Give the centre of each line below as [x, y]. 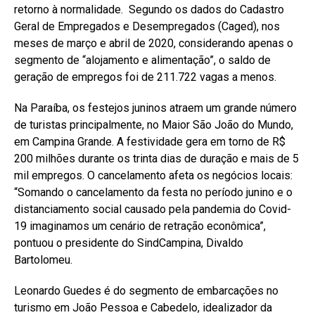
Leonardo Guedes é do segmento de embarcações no [146, 290]
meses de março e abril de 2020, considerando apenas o [154, 43]
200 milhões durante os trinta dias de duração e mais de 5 [156, 158]
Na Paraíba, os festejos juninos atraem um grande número [155, 108]
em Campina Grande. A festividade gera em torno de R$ [150, 141]
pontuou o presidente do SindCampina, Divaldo [129, 243]
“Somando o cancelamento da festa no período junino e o [153, 192]
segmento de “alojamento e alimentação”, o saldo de [142, 60]
